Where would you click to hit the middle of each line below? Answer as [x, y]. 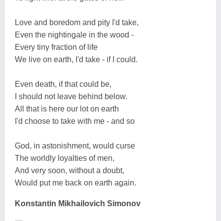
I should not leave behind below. [71, 96]
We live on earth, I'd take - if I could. [76, 59]
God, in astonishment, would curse [75, 146]
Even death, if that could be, [63, 84]
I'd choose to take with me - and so [75, 121]
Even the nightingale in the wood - [74, 35]
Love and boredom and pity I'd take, [77, 22]
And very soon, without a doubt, [70, 170]
